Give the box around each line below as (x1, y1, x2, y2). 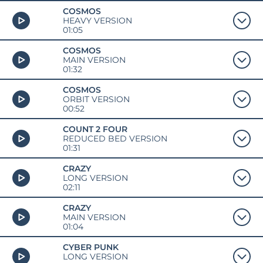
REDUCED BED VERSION (62, 133, 167, 143)
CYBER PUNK (62, 242, 119, 252)
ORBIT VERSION (62, 94, 130, 104)
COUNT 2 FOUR (62, 124, 127, 134)
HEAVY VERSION (62, 15, 132, 25)
